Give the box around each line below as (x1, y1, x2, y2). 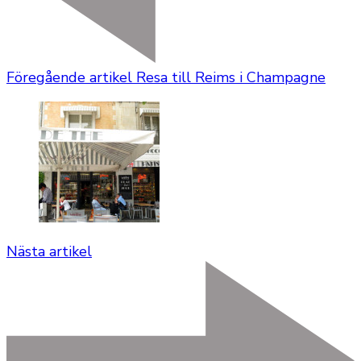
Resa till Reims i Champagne (136, 68, 326, 88)
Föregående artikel (6, 68, 132, 88)
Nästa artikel (6, 242, 92, 262)
